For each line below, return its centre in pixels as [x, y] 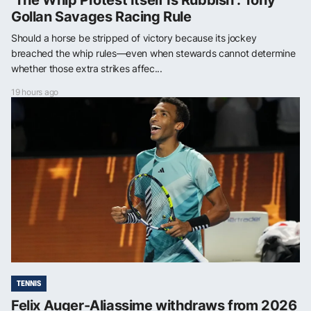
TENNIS [29, 284]
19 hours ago [35, 92]
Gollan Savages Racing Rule [101, 17]
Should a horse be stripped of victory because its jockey [134, 38]
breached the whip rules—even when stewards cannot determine [153, 53]
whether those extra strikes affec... [87, 69]
